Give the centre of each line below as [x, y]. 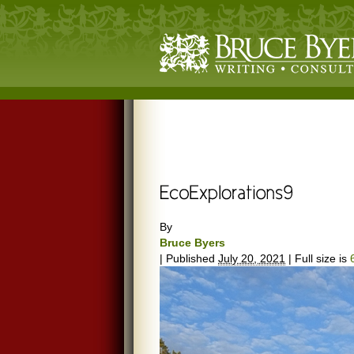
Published [190, 258]
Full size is [321, 258]
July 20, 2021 [252, 258]
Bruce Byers [192, 243]
